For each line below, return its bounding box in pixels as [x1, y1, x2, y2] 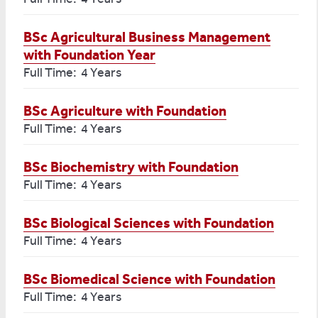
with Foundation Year [23, 46, 155, 63]
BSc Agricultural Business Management [23, 28, 270, 45]
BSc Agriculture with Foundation [23, 102, 226, 119]
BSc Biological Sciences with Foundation [23, 214, 274, 231]
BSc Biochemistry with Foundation [23, 158, 238, 175]
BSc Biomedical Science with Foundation [23, 270, 275, 287]
